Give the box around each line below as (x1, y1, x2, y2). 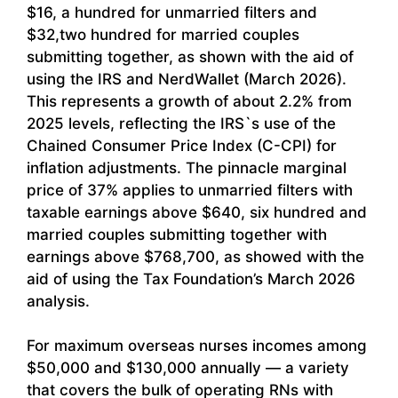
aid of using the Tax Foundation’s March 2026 (27, 269, 355, 288)
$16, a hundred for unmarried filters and (27, 3, 317, 21)
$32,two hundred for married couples (27, 25, 299, 44)
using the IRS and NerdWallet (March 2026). (27, 69, 346, 88)
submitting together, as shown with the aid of (27, 47, 354, 66)
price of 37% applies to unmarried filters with (27, 180, 353, 199)
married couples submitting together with (27, 225, 327, 243)
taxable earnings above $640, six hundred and (27, 203, 367, 221)
